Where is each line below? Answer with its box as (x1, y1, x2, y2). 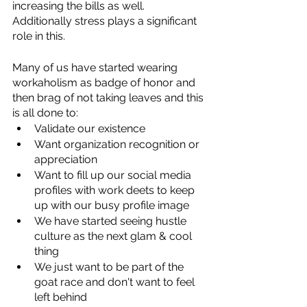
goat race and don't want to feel (34, 275, 197, 288)
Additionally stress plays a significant (12, 14, 199, 27)
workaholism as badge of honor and (12, 75, 198, 89)
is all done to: (12, 106, 78, 119)
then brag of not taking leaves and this (12, 90, 206, 104)
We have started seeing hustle (34, 214, 189, 228)
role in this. (12, 29, 65, 42)
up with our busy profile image (34, 198, 189, 212)
